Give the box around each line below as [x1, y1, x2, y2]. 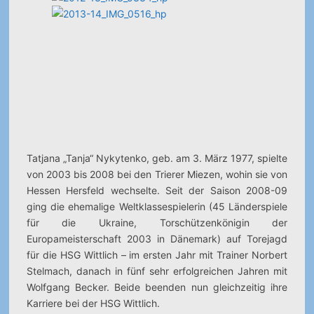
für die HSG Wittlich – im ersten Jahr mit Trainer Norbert [26, 249, 288, 261]
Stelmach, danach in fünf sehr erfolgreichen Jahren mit [26, 265, 288, 277]
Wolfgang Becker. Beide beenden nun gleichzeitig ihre [26, 281, 288, 293]
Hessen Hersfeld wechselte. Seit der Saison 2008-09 [26, 184, 288, 196]
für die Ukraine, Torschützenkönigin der [26, 217, 288, 228]
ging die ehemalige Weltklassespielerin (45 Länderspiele [26, 200, 288, 212]
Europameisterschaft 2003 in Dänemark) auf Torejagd [26, 233, 288, 245]
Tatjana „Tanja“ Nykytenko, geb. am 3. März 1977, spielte [26, 152, 288, 164]
